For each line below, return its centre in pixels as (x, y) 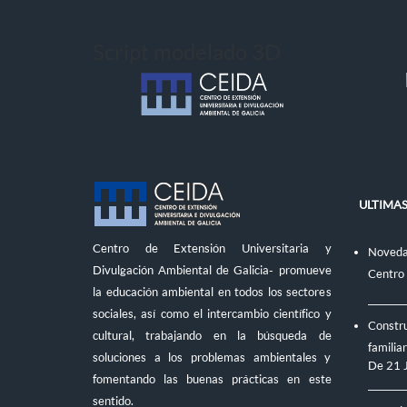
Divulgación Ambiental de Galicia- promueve (212, 270)
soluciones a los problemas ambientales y (212, 357)
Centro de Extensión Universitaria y (212, 248)
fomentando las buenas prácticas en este (212, 379)
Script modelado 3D (187, 52)
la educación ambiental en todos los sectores (212, 292)
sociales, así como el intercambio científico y (212, 313)
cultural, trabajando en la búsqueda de (212, 335)
